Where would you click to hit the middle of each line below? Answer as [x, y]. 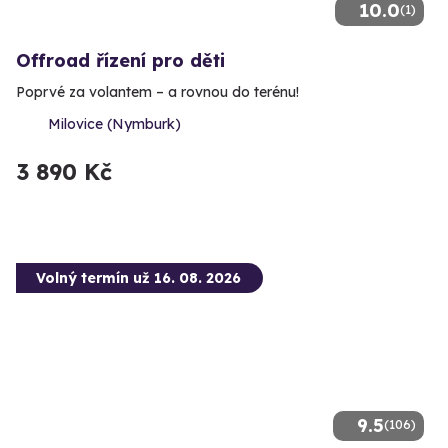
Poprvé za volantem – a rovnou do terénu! [157, 92]
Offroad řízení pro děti [120, 61]
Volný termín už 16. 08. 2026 [138, 278]
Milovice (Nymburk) [114, 124]
